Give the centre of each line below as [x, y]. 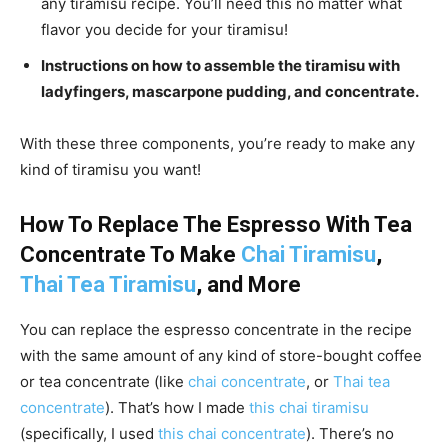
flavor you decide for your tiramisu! [164, 29]
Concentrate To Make [130, 254]
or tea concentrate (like [104, 381]
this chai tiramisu [309, 407]
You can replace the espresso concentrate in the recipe [216, 329]
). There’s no [350, 433]
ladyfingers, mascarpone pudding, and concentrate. [230, 91]
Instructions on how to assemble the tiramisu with [220, 65]
